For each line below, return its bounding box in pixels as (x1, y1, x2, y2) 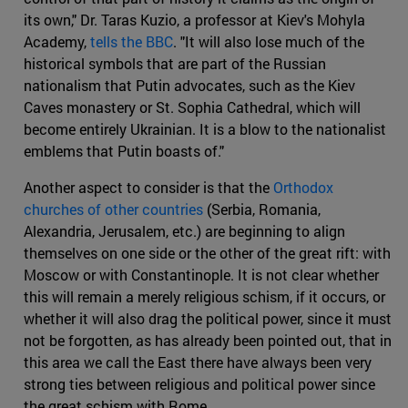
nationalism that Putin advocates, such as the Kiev (24, 75, 355, 95)
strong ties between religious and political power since (24, 373, 375, 393)
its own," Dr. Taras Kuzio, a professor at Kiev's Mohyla (24, 9, 365, 29)
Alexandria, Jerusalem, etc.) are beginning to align (24, 220, 345, 240)
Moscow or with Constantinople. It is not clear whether (24, 264, 379, 284)
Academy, (24, 31, 90, 51)
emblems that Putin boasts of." (24, 140, 224, 160)
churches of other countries (24, 199, 203, 219)
